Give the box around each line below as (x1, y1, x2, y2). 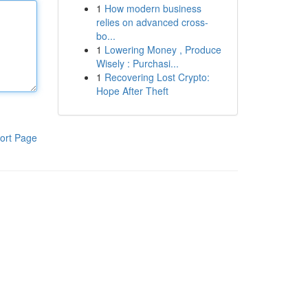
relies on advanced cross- (96, 15, 208, 29)
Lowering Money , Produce (104, 43, 221, 56)
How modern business (104, 1, 201, 15)
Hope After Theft (96, 84, 168, 98)
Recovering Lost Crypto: (104, 70, 210, 84)
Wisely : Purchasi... (96, 56, 179, 70)
